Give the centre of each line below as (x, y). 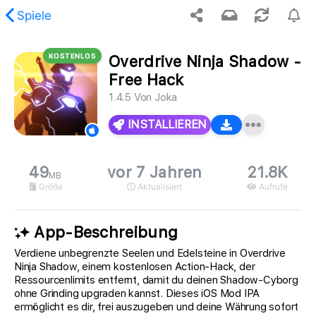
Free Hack (146, 80)
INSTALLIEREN (166, 124)
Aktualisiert (159, 187)
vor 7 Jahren (155, 172)
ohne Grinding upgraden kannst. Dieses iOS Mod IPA (137, 294)
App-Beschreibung (104, 232)
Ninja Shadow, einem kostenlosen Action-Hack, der (135, 267)
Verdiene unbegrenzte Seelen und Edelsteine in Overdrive (150, 254)
